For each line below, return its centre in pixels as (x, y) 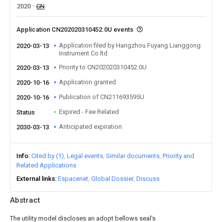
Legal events (85, 156)
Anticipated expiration (90, 127)
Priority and (178, 156)
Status (26, 112)
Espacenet (73, 179)
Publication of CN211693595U (102, 97)
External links (36, 179)
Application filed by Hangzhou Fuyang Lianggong (130, 45)
